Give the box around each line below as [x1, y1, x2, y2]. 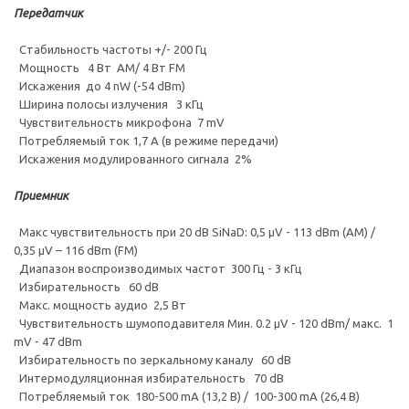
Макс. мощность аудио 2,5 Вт [14, 299, 186, 311]
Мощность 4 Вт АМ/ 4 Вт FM [14, 61, 185, 74]
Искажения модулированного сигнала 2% [14, 152, 252, 165]
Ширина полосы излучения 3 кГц [14, 98, 204, 110]
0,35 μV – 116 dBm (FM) [14, 244, 138, 257]
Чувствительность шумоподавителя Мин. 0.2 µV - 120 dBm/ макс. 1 [14, 317, 393, 330]
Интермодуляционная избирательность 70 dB [14, 372, 284, 384]
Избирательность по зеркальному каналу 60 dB [14, 353, 291, 366]
